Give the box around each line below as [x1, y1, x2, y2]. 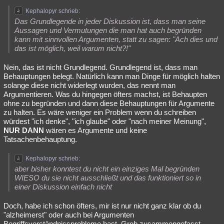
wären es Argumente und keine [44, 126, 147, 134]
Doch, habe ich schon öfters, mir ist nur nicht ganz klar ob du [3, 201, 201, 210]
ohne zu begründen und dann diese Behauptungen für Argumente [3, 99, 214, 107]
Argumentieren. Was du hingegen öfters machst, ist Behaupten [3, 90, 207, 98]
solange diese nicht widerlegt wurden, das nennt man [3, 81, 175, 89]
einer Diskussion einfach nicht [14, 182, 112, 191]
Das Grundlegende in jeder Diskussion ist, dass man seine [14, 17, 205, 25]
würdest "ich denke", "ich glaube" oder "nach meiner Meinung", [3, 117, 206, 125]
